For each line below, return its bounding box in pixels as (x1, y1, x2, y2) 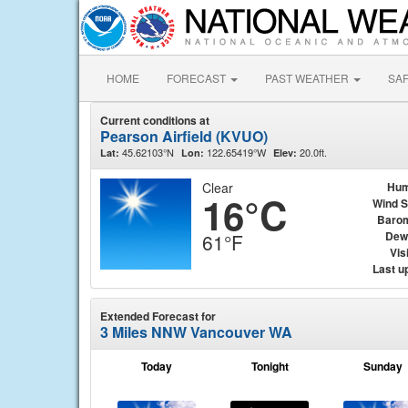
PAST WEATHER (265, 70, 352, 86)
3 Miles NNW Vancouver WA (100, 321, 292, 342)
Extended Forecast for (100, 308, 216, 324)
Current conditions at (100, 112, 209, 128)
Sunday (362, 358, 403, 374)
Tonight (250, 358, 289, 374)
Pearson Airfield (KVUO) (100, 126, 268, 147)
